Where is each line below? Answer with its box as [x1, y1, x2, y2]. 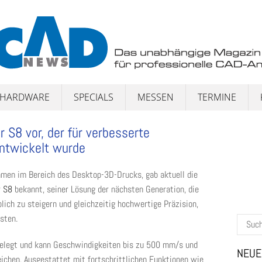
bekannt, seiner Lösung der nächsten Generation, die [12, 183, 199, 195]
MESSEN [137, 91, 174, 104]
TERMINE [198, 91, 236, 104]
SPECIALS [74, 91, 113, 104]
